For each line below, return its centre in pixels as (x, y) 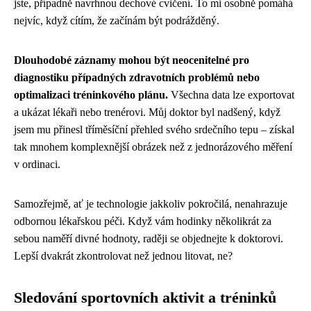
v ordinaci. (37, 164)
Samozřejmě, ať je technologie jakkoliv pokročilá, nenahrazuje (151, 203)
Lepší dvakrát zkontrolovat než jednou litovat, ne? (123, 255)
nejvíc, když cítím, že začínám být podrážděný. (117, 20)
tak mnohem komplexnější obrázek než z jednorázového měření (153, 146)
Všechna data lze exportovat (231, 94)
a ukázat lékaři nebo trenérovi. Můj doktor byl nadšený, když (147, 112)
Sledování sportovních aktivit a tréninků (145, 297)
